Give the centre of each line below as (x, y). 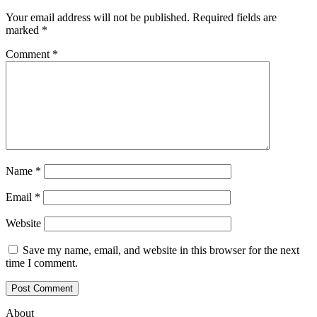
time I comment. (42, 263)
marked (24, 30)
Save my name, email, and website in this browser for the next (161, 250)
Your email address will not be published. (98, 17)
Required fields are (235, 17)
